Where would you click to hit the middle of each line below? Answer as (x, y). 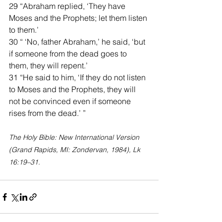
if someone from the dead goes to (69, 54)
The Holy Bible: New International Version (75, 137)
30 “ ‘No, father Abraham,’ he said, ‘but (78, 42)
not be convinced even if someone (71, 101)
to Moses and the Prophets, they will (73, 89)
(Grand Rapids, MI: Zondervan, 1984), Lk (76, 150)
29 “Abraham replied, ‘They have (68, 6)
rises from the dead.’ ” (47, 113)
